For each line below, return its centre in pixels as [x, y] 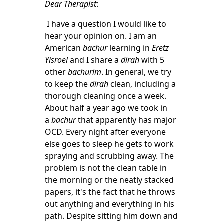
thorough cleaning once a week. [105, 96]
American [64, 48]
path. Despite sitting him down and [111, 216]
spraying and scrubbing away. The [109, 156]
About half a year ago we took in [106, 108]
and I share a [94, 60]
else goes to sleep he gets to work [109, 144]
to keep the [67, 84]
